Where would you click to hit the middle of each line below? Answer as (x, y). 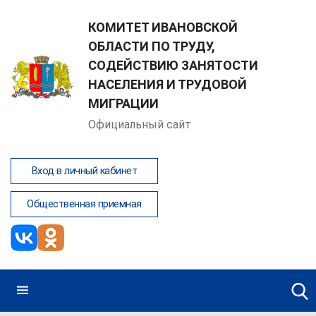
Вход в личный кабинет (84, 171)
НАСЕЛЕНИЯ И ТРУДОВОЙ (168, 84)
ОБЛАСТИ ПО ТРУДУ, (152, 46)
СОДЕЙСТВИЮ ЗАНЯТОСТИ (173, 65)
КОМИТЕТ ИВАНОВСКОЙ (163, 27)
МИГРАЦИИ (123, 103)
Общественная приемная (84, 204)
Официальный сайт (140, 124)
